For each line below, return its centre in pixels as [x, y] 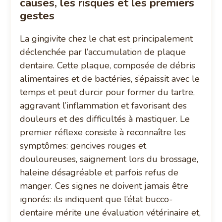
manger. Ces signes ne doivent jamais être [104, 186]
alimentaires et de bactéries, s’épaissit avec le [110, 79]
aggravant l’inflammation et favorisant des [104, 106]
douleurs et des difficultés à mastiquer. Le [105, 119]
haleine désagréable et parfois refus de [99, 173]
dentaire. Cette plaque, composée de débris [108, 66]
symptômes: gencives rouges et [83, 146]
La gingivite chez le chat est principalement [107, 39]
